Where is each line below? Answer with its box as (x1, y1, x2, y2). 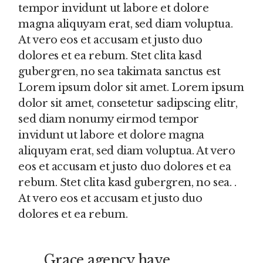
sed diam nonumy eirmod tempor (18, 113, 199, 126)
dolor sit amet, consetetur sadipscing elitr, (18, 97, 238, 110)
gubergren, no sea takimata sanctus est (18, 65, 221, 78)
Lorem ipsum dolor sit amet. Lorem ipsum (18, 81, 244, 94)
